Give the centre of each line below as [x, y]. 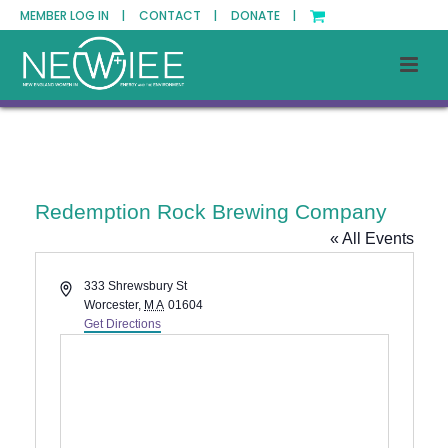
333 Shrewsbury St [136, 286]
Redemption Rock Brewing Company [210, 211]
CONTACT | [178, 15]
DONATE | [263, 15]
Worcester [111, 305]
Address [81, 285]
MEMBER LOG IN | [72, 15]
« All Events [371, 238]
